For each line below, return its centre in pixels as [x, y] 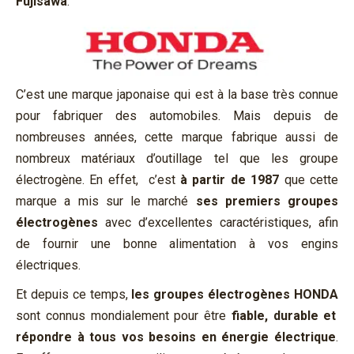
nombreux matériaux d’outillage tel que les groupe [177, 159]
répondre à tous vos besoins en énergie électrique [176, 337]
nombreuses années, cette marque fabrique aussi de [177, 137]
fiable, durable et [281, 316]
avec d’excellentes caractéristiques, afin [222, 223]
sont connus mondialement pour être [121, 316]
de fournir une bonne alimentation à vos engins [177, 244]
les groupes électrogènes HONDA [235, 295]
